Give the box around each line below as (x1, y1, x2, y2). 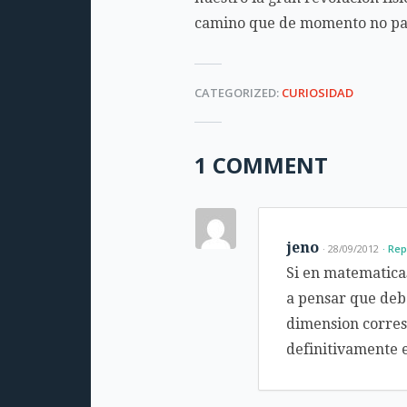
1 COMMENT (194, 150, 329, 180)
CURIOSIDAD (282, 84, 354, 101)
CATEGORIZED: (194, 84, 283, 101)
